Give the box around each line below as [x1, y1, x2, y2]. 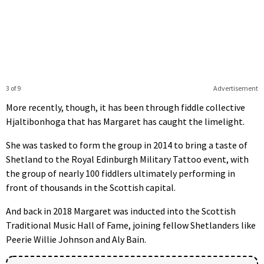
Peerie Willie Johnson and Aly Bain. [6, 233, 146, 245]
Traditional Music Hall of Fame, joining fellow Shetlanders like [6, 219, 256, 231]
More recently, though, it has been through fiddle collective [6, 101, 245, 113]
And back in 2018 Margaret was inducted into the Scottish [6, 204, 236, 217]
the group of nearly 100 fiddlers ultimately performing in [6, 167, 235, 179]
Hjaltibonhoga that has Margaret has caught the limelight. [6, 115, 245, 127]
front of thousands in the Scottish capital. [6, 181, 176, 193]
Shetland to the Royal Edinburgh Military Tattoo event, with [6, 153, 249, 165]
